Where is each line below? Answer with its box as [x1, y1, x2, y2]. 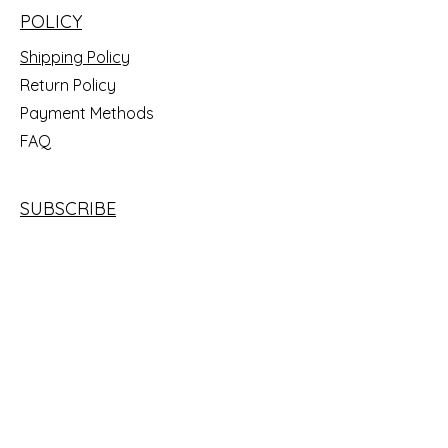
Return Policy [20, 75, 120, 95]
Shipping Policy [20, 47, 130, 67]
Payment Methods [20, 103, 158, 123]
